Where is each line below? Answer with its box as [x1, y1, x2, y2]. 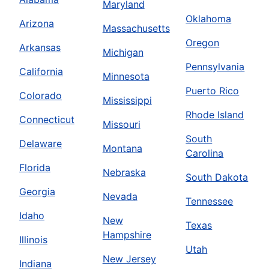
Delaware [19, 138, 62, 150]
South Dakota [186, 171, 249, 184]
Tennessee [186, 195, 234, 208]
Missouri [102, 118, 141, 131]
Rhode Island [186, 109, 244, 121]
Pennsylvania [186, 61, 245, 73]
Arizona [19, 17, 54, 30]
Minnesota [102, 70, 150, 83]
